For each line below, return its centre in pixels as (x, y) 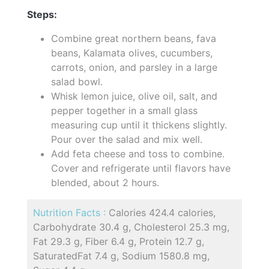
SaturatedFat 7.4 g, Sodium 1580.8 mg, (121, 255)
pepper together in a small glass (124, 110)
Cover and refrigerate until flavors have (141, 168)
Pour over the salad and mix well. (127, 139)
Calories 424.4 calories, (162, 212)
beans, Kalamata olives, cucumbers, (132, 53)
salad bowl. (77, 81)
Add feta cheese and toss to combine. (138, 153)
